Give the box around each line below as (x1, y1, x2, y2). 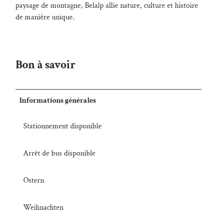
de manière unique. (15, 12, 75, 23)
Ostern (23, 175, 44, 186)
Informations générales (19, 95, 96, 106)
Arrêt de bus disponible (23, 148, 95, 158)
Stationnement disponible (23, 121, 102, 131)
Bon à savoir (15, 57, 76, 73)
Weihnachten (23, 202, 63, 213)
